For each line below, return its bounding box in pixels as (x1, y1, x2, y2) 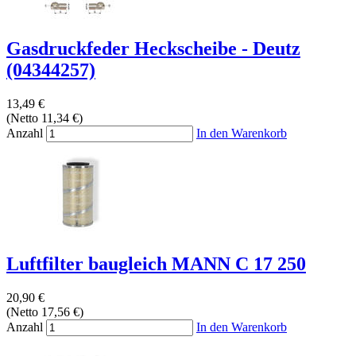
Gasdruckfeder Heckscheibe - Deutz (6, 38, 300, 60)
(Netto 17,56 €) (6, 305, 83, 319)
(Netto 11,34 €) (6, 111, 83, 126)
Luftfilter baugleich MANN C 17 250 (6, 253, 306, 275)
